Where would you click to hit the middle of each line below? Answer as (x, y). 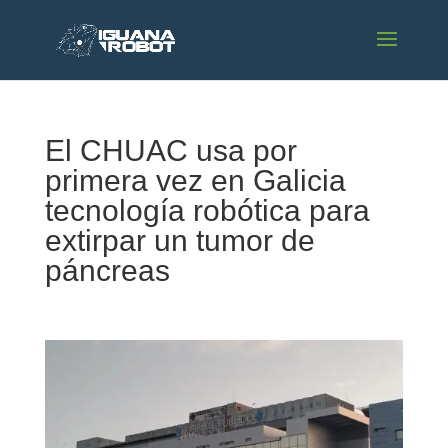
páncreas (107, 270)
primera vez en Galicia (195, 180)
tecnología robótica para (207, 210)
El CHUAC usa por (170, 150)
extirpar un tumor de (179, 240)
